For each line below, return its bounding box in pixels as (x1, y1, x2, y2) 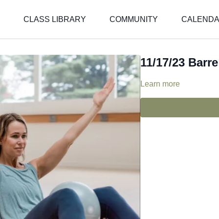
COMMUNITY (109, 15, 158, 23)
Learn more (140, 80, 180, 88)
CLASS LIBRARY (23, 15, 86, 23)
